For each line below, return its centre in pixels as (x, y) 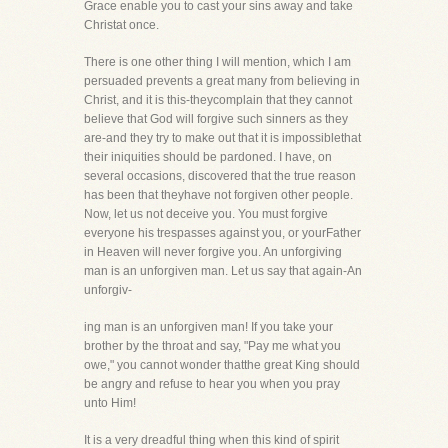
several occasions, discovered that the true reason (220, 176)
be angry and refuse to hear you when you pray (212, 384)
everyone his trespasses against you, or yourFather (222, 233)
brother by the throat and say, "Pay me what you (212, 346)
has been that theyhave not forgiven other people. (218, 195)
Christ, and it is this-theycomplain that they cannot (218, 100)
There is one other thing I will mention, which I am (217, 62)
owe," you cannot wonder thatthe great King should (222, 365)
